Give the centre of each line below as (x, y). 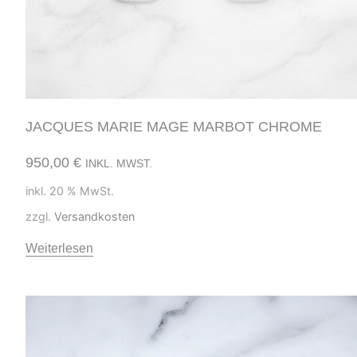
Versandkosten (94, 217)
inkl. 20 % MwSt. (70, 190)
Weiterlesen (59, 249)
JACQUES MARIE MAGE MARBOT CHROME (174, 126)
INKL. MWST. (119, 163)
